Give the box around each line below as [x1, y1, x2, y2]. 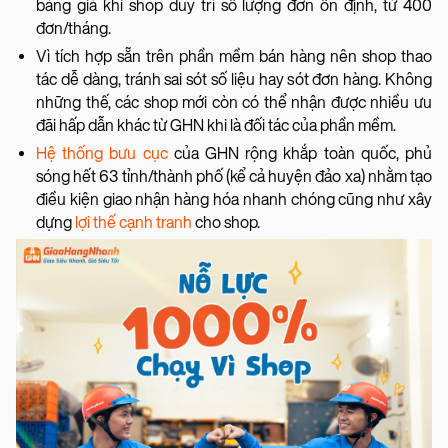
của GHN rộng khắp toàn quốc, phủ [167, 143, 433, 163]
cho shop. [192, 212, 263, 232]
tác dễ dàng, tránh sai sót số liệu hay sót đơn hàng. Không [36, 69, 432, 89]
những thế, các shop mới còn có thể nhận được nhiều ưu [36, 92, 432, 112]
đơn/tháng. [36, 18, 114, 38]
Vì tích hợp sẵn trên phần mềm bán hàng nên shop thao [36, 46, 432, 66]
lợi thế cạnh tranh [75, 212, 192, 232]
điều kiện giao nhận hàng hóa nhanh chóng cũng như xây [36, 189, 432, 209]
